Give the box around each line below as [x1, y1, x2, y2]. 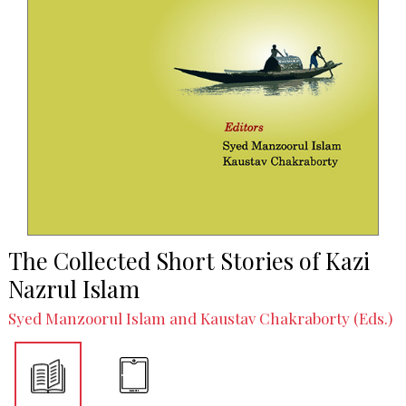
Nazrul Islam [7, 272, 140, 304]
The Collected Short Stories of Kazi [7, 244, 370, 275]
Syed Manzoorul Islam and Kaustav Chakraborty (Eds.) [7, 308, 392, 329]
